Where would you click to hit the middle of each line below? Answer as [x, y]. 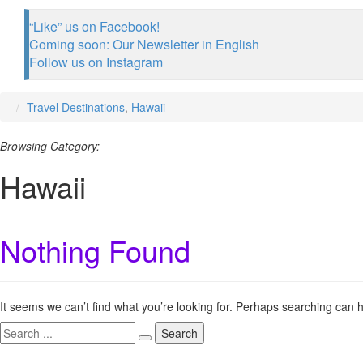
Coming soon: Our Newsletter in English [144, 44]
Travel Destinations [76, 107]
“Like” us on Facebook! [94, 26]
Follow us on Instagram [96, 62]
